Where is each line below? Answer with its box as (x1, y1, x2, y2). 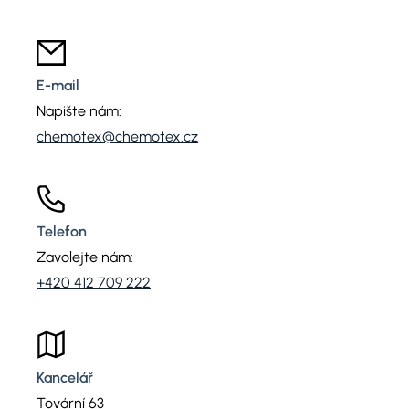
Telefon (37, 223, 87, 240)
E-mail (37, 77, 79, 94)
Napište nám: (37, 102, 121, 120)
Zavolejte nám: (37, 248, 133, 266)
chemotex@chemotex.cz (37, 128, 198, 145)
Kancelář (37, 369, 93, 386)
